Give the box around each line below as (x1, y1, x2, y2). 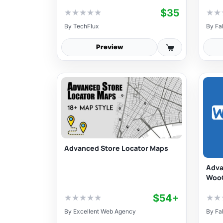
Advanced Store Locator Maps (64, 143, 168, 153)
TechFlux (73, 22, 99, 30)
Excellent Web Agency (73, 207, 136, 215)
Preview (96, 43, 123, 51)
